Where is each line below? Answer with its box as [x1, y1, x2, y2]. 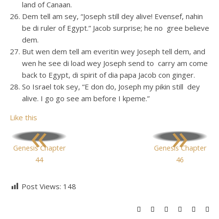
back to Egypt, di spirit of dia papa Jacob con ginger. [22, 70, 195, 80]
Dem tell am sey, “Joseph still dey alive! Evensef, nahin [22, 11, 203, 21]
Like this [10, 112, 37, 122]
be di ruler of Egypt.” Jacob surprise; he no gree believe [22, 23, 209, 33]
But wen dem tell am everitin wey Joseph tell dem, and [22, 46, 205, 56]
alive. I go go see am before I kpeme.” [22, 93, 150, 103]
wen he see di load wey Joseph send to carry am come [22, 58, 208, 68]
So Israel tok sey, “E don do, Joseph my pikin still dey [22, 82, 200, 91]
